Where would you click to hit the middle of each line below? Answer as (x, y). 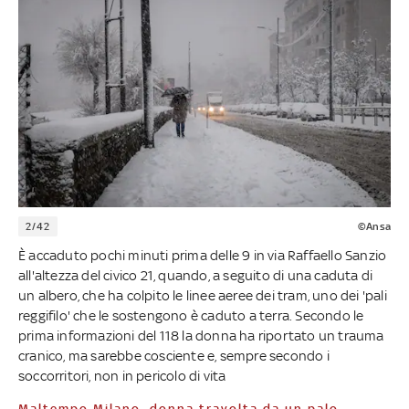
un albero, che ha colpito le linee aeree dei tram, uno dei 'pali (203, 295)
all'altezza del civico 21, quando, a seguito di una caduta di (196, 275)
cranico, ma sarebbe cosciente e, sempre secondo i (174, 355)
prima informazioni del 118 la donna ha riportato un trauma (201, 335)
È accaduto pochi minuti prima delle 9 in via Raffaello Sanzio (203, 255)
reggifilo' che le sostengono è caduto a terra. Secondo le (191, 315)
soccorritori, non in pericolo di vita (122, 375)
